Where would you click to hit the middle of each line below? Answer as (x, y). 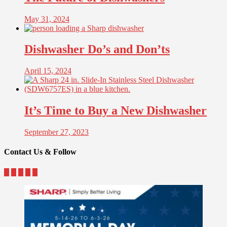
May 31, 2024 (47, 19)
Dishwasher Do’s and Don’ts (97, 49)
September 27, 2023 (56, 132)
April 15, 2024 (48, 71)
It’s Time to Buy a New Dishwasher (116, 111)
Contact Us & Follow (40, 152)
